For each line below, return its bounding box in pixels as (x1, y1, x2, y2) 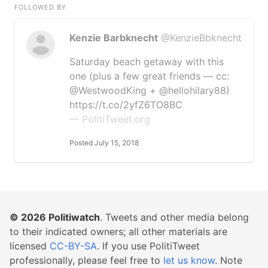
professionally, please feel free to (10, 254, 163, 266)
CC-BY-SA (50, 240, 97, 252)
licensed (10, 240, 50, 252)
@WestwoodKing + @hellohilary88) (69, 84, 230, 96)
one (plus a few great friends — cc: (69, 70, 229, 82)
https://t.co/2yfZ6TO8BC (69, 99, 182, 111)
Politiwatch (48, 211, 100, 223)
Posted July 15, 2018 (69, 138, 139, 147)
